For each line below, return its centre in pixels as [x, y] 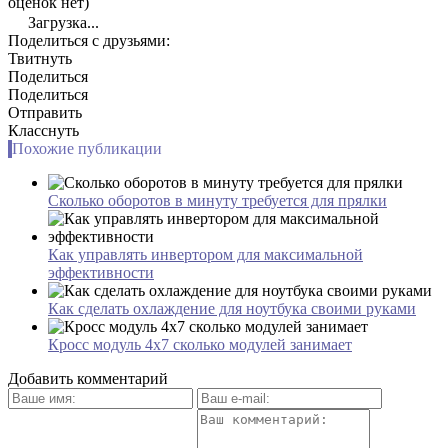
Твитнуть [40, 58]
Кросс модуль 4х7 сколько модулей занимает [200, 344]
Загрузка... [61, 22]
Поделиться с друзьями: [89, 40]
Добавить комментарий [88, 378]
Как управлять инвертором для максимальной [205, 254]
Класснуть [43, 130]
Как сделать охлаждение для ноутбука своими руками [232, 308]
